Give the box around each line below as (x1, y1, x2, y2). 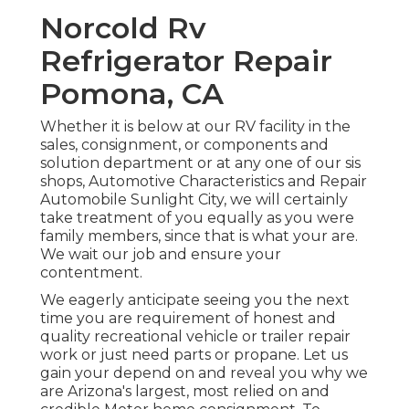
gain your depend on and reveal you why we (40, 364, 368, 383)
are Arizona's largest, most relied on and (40, 383, 330, 401)
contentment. (40, 264, 142, 282)
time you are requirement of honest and (40, 309, 336, 328)
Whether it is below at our (40, 118, 235, 136)
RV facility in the (235, 118, 351, 136)
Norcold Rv (40, 10, 206, 47)
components (204, 136, 297, 154)
